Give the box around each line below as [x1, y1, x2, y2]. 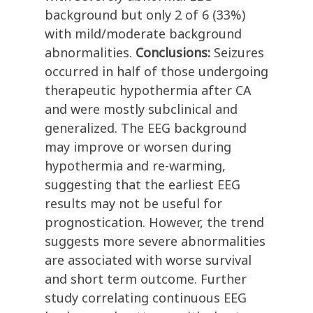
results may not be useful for [45, 195, 222, 212]
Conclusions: [136, 44, 214, 61]
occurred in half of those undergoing [45, 63, 268, 80]
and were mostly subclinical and [45, 101, 238, 118]
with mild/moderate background [45, 25, 242, 43]
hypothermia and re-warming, [45, 157, 226, 175]
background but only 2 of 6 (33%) [45, 6, 245, 24]
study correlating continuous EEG [45, 289, 247, 307]
